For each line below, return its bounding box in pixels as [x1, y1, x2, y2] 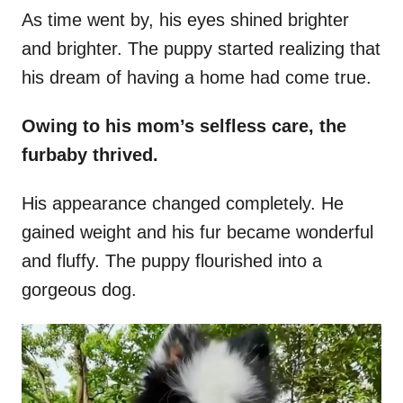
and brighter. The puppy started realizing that [22, 39, 381, 59]
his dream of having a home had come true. [22, 67, 372, 88]
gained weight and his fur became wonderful [22, 222, 373, 243]
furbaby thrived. [22, 145, 164, 166]
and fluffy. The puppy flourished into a [22, 251, 322, 272]
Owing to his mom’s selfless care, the [22, 116, 346, 137]
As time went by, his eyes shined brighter [22, 10, 349, 31]
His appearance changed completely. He [22, 193, 344, 214]
